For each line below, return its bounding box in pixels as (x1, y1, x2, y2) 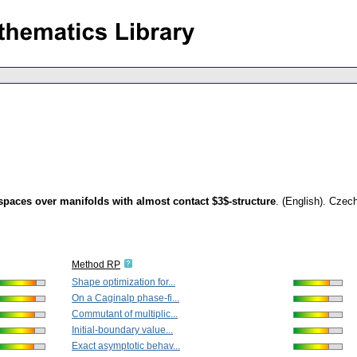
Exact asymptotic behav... (72, 340, 180, 352)
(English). (282, 195, 326, 208)
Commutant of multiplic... (72, 308, 178, 320)
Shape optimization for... (72, 277, 175, 288)
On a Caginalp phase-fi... (72, 292, 179, 304)
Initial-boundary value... (72, 324, 173, 336)
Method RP (72, 259, 120, 271)
